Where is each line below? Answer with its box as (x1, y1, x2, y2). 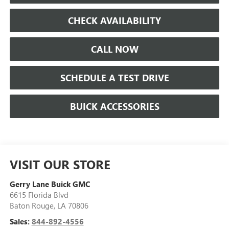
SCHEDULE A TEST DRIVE (60, 71, 169, 84)
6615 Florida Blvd (9, 189, 68, 200)
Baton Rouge (9, 200, 54, 211)
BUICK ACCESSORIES (70, 100, 159, 112)
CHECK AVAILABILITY (68, 14, 161, 27)
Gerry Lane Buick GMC (9, 178, 90, 189)
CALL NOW (90, 42, 139, 55)
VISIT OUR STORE (9, 155, 110, 172)
